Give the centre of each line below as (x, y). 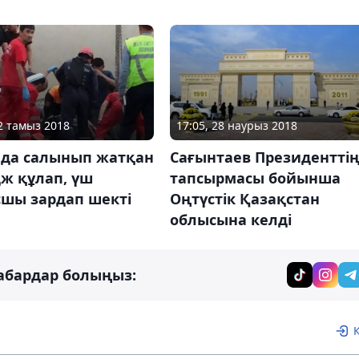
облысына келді (230, 220)
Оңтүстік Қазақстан (244, 199)
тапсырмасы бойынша (255, 178)
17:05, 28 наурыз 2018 (236, 126)
